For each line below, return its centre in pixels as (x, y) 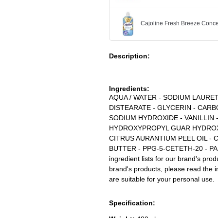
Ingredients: (129, 88)
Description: (129, 56)
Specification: (132, 203)
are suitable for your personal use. (162, 179)
